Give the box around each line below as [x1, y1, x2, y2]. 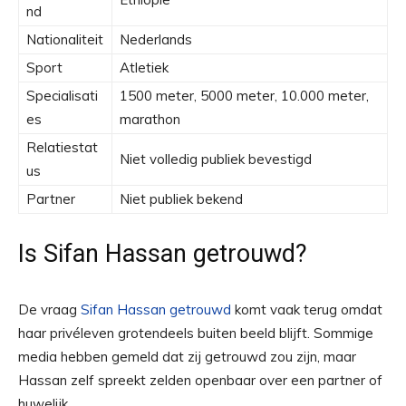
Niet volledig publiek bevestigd [120, 150, 312, 168]
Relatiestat [26, 139, 98, 156]
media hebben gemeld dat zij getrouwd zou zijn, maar [18, 348, 356, 365]
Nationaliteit [26, 31, 103, 48]
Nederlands [120, 31, 192, 48]
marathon [120, 111, 180, 128]
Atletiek [120, 59, 169, 76]
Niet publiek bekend [120, 190, 243, 208]
